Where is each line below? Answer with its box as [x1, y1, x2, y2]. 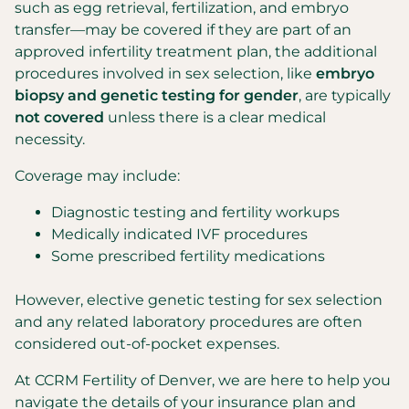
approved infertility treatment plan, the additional [15, 43, 377, 60]
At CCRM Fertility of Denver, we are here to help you [15, 372, 391, 389]
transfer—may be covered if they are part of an [15, 21, 351, 38]
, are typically [299, 87, 391, 104]
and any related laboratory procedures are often [15, 313, 362, 330]
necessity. [15, 131, 85, 148]
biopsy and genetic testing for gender [15, 87, 299, 104]
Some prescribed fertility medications [51, 247, 325, 265]
